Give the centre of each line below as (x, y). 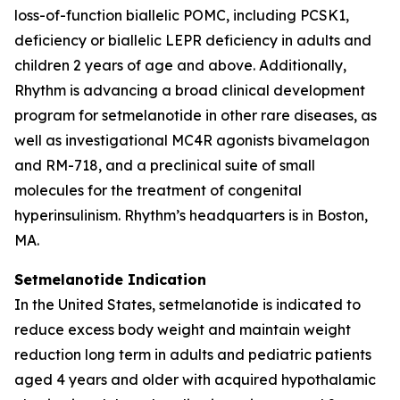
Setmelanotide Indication (110, 279)
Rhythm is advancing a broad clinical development (190, 90)
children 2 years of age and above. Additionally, (180, 65)
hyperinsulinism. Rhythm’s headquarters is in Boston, (191, 215)
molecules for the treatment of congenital (158, 190)
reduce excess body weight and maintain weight (183, 329)
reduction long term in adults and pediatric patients (193, 354)
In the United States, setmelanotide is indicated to (187, 304)
